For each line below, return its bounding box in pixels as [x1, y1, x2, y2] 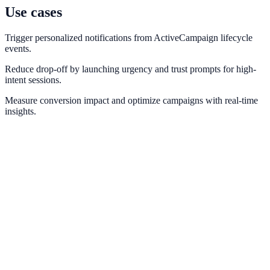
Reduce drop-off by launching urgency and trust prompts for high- [5, 64, 256, 75]
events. [5, 43, 31, 54]
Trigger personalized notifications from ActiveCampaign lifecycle [5, 33, 253, 43]
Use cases [5, 4, 62, 20]
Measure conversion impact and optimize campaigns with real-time [5, 95, 258, 106]
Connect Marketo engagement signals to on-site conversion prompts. [5, 228, 265, 239]
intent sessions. [5, 75, 61, 86]
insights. [5, 106, 36, 117]
